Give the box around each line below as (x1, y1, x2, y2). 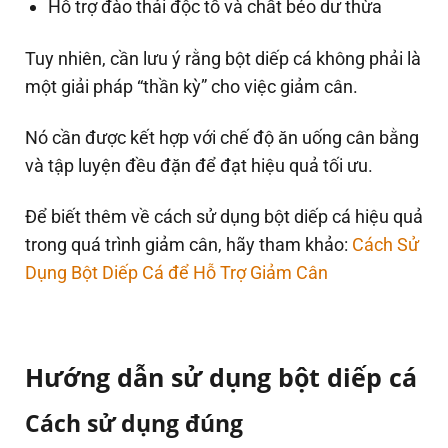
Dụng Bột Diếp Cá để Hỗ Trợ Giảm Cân (25, 262, 328, 284)
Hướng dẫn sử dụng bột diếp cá (25, 359, 417, 394)
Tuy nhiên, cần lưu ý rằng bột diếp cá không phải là (25, 47, 421, 69)
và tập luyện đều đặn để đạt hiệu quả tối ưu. (25, 155, 373, 177)
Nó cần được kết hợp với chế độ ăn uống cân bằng (25, 127, 419, 149)
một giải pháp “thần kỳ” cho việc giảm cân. (25, 75, 362, 97)
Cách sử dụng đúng (25, 407, 243, 440)
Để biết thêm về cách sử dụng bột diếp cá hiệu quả (25, 206, 423, 228)
